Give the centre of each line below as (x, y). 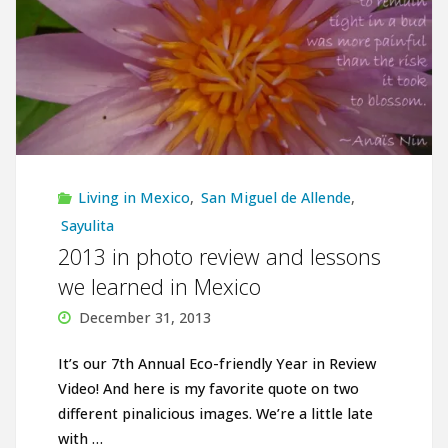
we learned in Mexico (159, 287)
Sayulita (87, 226)
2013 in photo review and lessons (219, 257)
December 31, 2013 (144, 318)
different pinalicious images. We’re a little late (215, 414)
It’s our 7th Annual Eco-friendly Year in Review (216, 364)
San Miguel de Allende (275, 198)
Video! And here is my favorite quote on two (208, 389)
